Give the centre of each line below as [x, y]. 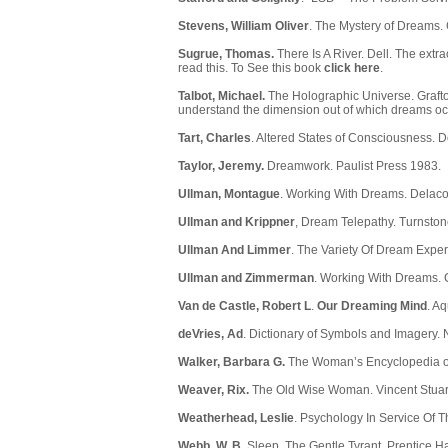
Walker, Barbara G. [231, 362]
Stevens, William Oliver [243, 26]
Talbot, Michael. [221, 96]
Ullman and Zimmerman [246, 278]
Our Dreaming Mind [372, 306]
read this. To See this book [251, 68]
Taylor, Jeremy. [222, 166]
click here [352, 68]
